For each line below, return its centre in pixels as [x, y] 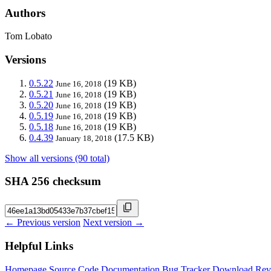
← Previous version [43, 223]
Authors [25, 13]
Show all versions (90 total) [57, 158]
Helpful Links [39, 246]
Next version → [113, 223]
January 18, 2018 [84, 138]
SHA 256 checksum [53, 181]
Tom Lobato [28, 36]
